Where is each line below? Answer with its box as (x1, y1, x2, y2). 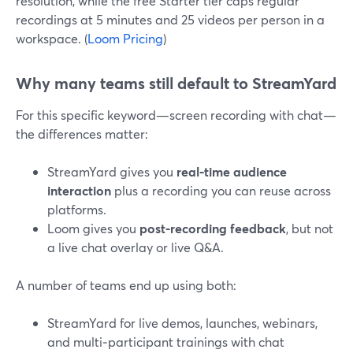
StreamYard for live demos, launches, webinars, (47, 314, 318, 331)
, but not (286, 220, 333, 236)
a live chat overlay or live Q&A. (47, 239, 224, 255)
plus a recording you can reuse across (111, 182, 331, 199)
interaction (47, 182, 111, 199)
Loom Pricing (87, 30, 163, 46)
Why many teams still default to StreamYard (16, 72, 336, 94)
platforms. (47, 201, 106, 217)
